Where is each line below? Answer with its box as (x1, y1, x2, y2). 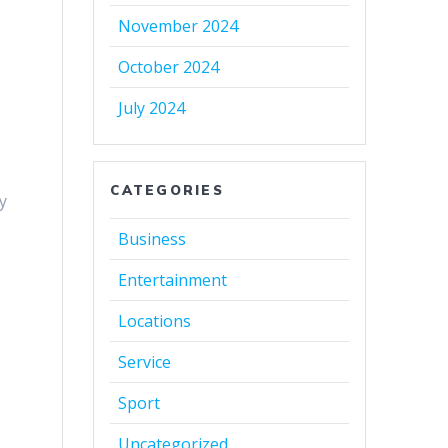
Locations (118, 310, 192, 333)
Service (118, 351, 172, 374)
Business (118, 228, 187, 251)
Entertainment (118, 269, 228, 292)
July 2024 (118, 97, 186, 120)
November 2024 (118, 15, 239, 38)
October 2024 (118, 56, 220, 79)
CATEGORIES (110, 182, 224, 199)
